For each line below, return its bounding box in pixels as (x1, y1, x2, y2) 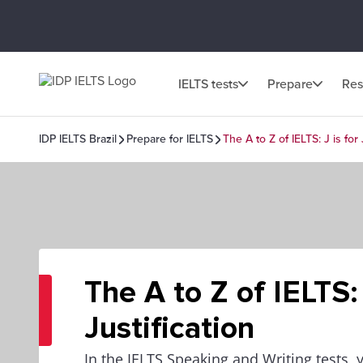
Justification (84, 310, 254, 347)
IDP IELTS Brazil (39, 132, 117, 146)
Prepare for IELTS (126, 132, 213, 146)
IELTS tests (178, 75, 238, 92)
